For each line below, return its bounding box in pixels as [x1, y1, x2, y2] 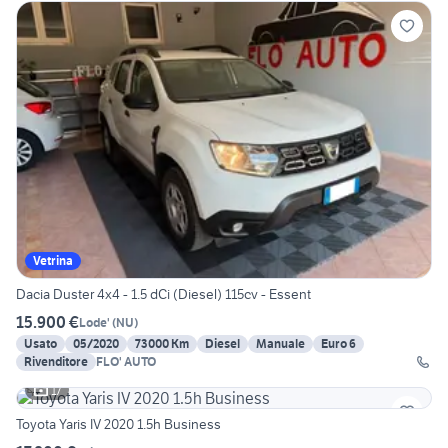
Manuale [256, 336, 305, 352]
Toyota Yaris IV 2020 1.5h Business [16, 415, 221, 434]
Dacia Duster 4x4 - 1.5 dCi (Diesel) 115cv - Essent [16, 285, 311, 304]
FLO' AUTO [96, 354, 156, 370]
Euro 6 [321, 336, 356, 352]
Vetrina [33, 253, 73, 269]
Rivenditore [24, 354, 88, 370]
